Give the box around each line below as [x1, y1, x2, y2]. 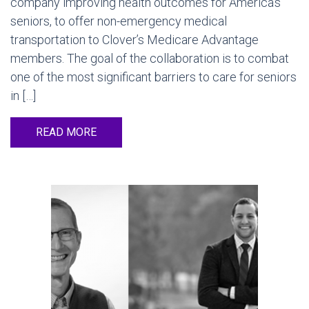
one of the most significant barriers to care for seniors [10, 70, 297, 84]
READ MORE [36, 126, 97, 139]
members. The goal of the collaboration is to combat [10, 51, 289, 66]
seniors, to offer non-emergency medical [10, 14, 227, 28]
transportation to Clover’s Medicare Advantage [10, 32, 259, 47]
